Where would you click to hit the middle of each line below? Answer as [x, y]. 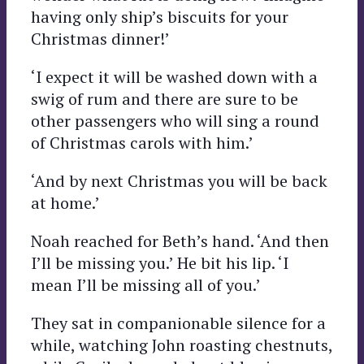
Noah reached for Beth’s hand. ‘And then [180, 240]
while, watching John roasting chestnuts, [182, 344]
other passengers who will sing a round [175, 120]
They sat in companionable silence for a [178, 323]
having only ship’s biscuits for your [160, 16]
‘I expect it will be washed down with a [174, 76]
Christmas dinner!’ [100, 38]
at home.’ [65, 202]
